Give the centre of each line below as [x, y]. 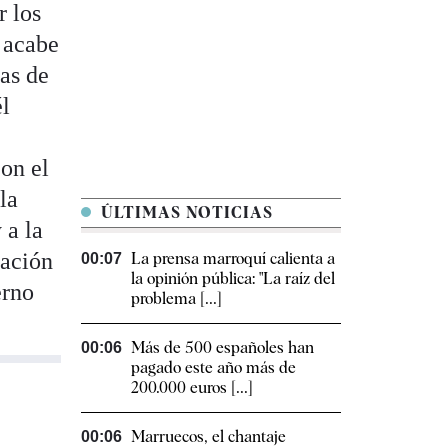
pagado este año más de [213, 368]
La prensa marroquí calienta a [233, 259]
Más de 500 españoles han [222, 348]
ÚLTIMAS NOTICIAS [184, 213]
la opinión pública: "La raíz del [233, 279]
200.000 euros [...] [192, 388]
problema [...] [176, 299]
